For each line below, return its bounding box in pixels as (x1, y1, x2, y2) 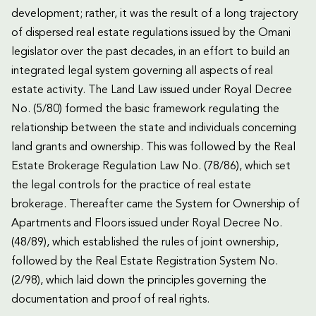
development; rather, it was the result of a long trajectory (11, 8, 298, 20)
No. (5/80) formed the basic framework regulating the (11, 104, 279, 116)
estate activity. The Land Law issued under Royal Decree (11, 85, 292, 97)
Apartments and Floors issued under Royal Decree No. (11, 218, 282, 230)
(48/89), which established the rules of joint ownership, (11, 237, 279, 249)
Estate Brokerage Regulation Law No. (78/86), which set (11, 161, 291, 173)
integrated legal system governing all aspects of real (11, 66, 273, 78)
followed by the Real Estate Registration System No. (11, 256, 278, 268)
